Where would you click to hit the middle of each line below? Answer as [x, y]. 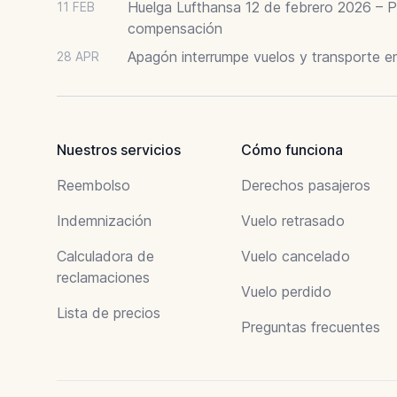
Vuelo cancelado [296, 256]
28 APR [78, 56]
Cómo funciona [292, 149]
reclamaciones [103, 277]
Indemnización [104, 220]
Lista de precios [109, 312]
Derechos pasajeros [306, 185]
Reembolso [93, 185]
